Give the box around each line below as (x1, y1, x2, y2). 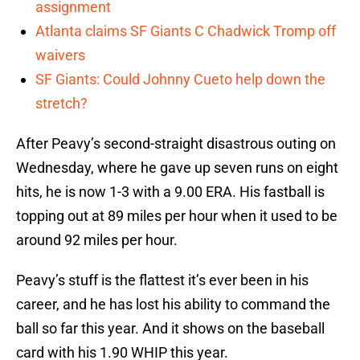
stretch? (35, 95, 88, 112)
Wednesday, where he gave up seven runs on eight (16, 159, 338, 177)
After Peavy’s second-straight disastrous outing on (16, 135, 336, 153)
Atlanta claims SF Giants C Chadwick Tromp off (35, 22, 336, 40)
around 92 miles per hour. (16, 231, 178, 249)
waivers (35, 47, 85, 64)
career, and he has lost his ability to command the (16, 296, 330, 313)
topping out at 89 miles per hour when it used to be (16, 207, 337, 225)
